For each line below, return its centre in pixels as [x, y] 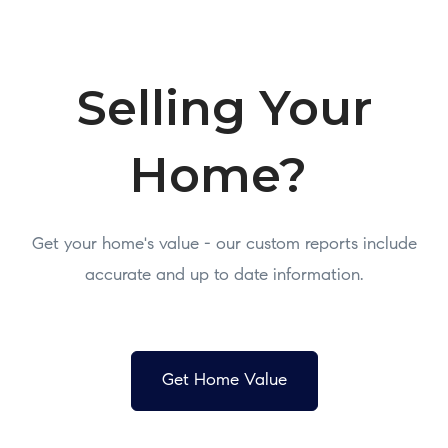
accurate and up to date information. [224, 275]
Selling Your [224, 108]
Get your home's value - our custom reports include [224, 244]
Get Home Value [224, 380]
